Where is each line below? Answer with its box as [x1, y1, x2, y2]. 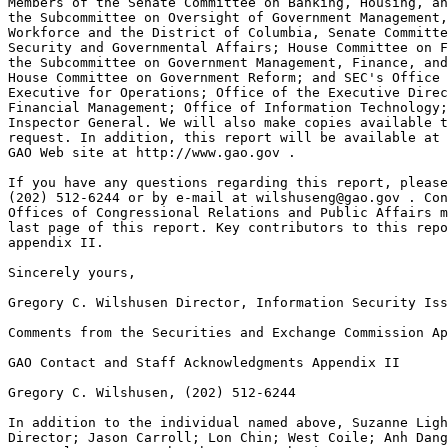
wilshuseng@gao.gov [256, 190, 400, 205]
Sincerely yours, [8, 265, 136, 280]
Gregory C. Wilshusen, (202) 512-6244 [8, 385, 296, 400]
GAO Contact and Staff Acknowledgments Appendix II [8, 355, 400, 370]
